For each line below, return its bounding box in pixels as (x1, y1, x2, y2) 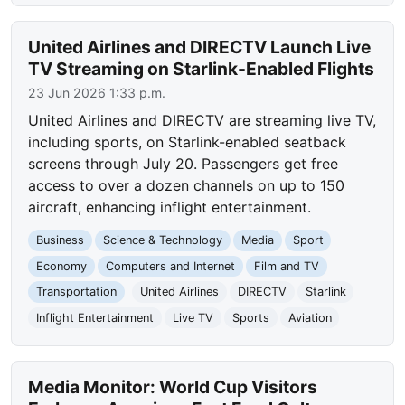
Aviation (287, 311, 332, 325)
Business (36, 233, 85, 248)
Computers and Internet (105, 259, 235, 273)
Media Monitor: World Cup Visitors (28, 375, 318, 398)
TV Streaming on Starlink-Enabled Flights (28, 58, 375, 80)
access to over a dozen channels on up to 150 (28, 176, 345, 195)
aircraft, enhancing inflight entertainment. (28, 198, 312, 217)
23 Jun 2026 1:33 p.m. (28, 85, 166, 101)
